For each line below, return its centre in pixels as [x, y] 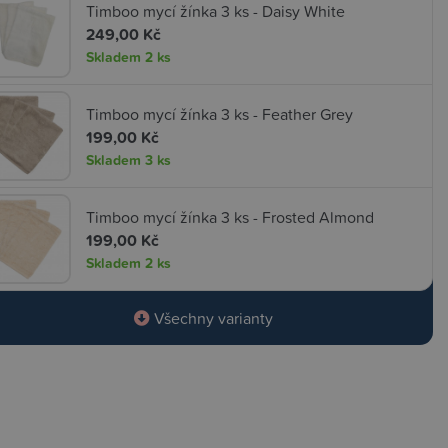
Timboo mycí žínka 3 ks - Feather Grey [219, 113]
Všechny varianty [211, 318]
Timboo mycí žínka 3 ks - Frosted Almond [230, 216]
